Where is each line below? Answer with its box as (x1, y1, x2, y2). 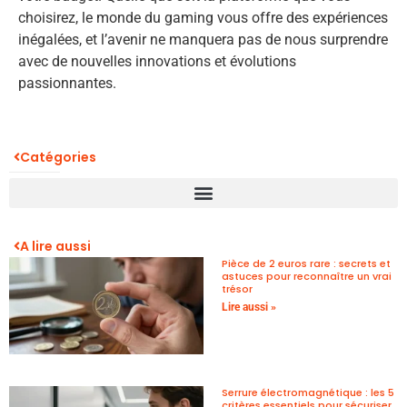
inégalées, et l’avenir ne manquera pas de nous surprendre (18, 31, 388, 49)
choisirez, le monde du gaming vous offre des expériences (18, 9, 388, 27)
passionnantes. (18, 74, 116, 93)
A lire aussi (20, 236, 91, 255)
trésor (222, 281, 253, 296)
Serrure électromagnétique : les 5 (222, 384, 394, 400)
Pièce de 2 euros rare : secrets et (222, 255, 391, 271)
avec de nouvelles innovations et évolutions (18, 53, 296, 71)
